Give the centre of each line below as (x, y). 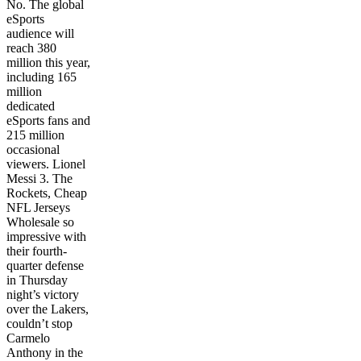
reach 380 (31, 48)
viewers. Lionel (46, 164)
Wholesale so (40, 222)
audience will (40, 33)
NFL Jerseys (38, 207)
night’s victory (43, 294)
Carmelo (28, 338)
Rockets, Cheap (47, 193)
